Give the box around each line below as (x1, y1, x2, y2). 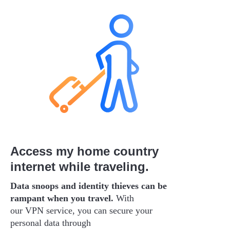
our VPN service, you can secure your (10, 205, 152, 216)
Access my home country (10, 144, 159, 158)
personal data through (10, 217, 91, 228)
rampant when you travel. (10, 193, 116, 203)
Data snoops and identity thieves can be (10, 180, 167, 191)
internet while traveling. (10, 159, 149, 174)
